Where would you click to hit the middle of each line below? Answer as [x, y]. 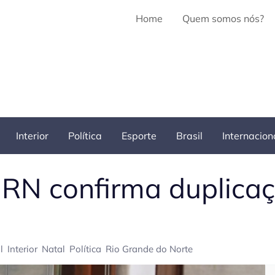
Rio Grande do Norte [149, 249]
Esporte [139, 136]
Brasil [189, 136]
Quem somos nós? [223, 18]
